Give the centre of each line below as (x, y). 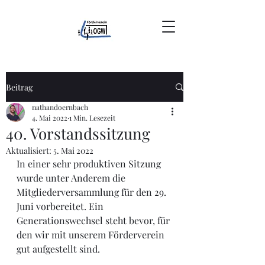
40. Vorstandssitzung (78, 133)
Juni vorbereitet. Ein (61, 206)
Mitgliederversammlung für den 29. (93, 192)
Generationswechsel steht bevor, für (94, 220)
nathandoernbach (60, 107)
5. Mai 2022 (73, 151)
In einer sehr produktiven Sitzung (90, 164)
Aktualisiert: (30, 151)
